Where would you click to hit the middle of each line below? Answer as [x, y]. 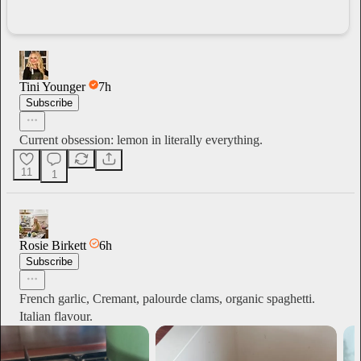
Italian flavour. [56, 316]
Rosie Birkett [53, 245]
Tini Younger [52, 86]
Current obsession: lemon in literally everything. [141, 139]
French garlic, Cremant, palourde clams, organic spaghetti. [167, 298]
